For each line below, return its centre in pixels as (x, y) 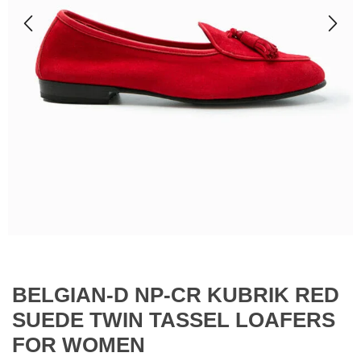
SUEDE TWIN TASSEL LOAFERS (174, 320)
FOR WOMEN (79, 345)
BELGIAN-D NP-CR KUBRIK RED (176, 295)
